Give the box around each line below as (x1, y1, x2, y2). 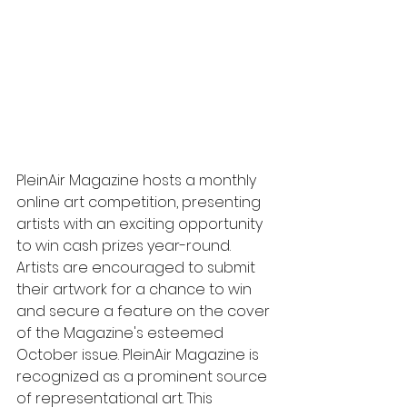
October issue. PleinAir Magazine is (16, 343, 263, 365)
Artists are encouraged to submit (16, 256, 259, 278)
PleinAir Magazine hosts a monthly (16, 169, 260, 191)
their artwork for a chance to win (16, 278, 255, 300)
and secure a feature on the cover (16, 300, 273, 322)
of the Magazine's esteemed (16, 322, 227, 343)
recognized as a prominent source (16, 365, 271, 387)
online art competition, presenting (16, 191, 264, 213)
